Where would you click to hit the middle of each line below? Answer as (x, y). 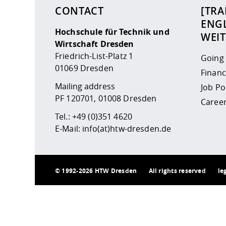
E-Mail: (69, 128)
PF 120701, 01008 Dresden (106, 98)
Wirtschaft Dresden (95, 44)
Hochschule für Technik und (112, 32)
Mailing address (85, 86)
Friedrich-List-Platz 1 (94, 56)
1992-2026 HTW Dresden (99, 171)
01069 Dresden (84, 68)
